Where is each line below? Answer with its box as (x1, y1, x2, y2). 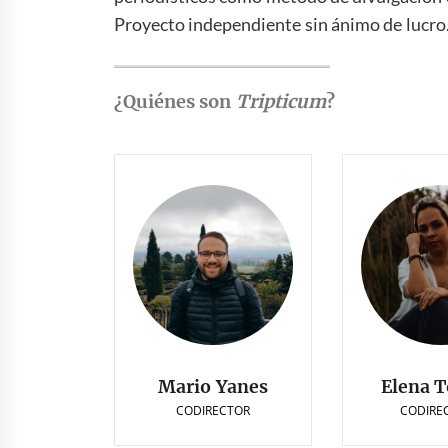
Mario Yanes (158, 375, 268, 398)
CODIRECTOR (176, 401, 251, 419)
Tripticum (231, 89, 326, 113)
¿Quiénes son (114, 89, 232, 113)
